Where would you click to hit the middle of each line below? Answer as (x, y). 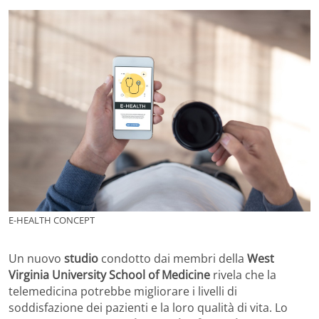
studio (81, 259)
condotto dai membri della (173, 259)
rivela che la (243, 275)
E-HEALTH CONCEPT (52, 220)
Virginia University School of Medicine (109, 275)
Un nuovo (36, 259)
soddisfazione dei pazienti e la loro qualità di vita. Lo (148, 308)
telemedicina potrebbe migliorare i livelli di (123, 292)
